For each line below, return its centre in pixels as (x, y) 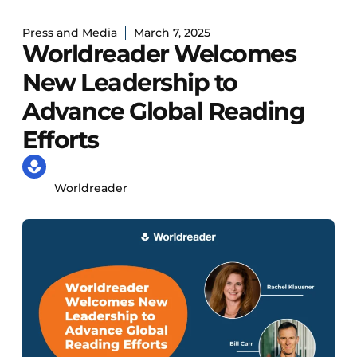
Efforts (61, 140)
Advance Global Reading (163, 112)
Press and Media (70, 33)
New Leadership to (130, 83)
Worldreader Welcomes (159, 54)
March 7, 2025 (172, 33)
